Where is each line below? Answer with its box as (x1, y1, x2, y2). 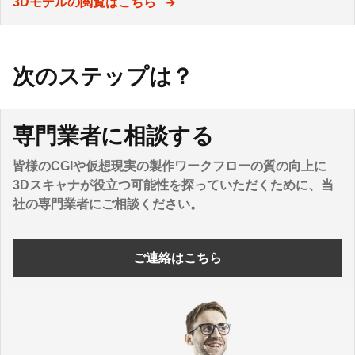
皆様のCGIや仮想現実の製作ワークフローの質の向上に (13, 159, 326, 174)
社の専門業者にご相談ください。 (13, 197, 203, 212)
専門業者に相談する (13, 124, 214, 149)
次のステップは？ (13, 64, 193, 90)
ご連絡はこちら (133, 251, 222, 265)
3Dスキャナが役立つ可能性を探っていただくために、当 (13, 178, 334, 193)
